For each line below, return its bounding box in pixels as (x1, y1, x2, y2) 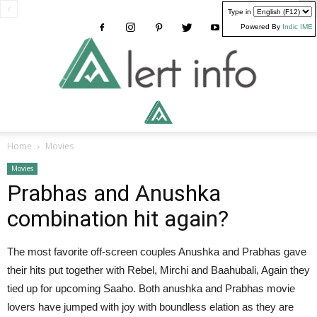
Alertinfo (260, 38, 299, 51)
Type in (226, 8, 253, 16)
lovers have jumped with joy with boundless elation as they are (7, 301, 294, 313)
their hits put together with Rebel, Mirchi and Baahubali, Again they (7, 264, 310, 276)
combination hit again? (7, 205, 229, 232)
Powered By (241, 23, 282, 30)
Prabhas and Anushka (7, 180, 221, 207)
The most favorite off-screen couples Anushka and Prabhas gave (7, 246, 306, 258)
